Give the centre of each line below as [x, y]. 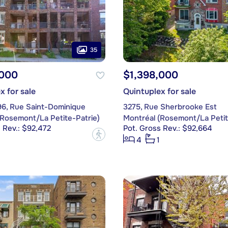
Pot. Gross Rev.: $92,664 [167, 129]
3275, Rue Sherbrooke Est [170, 107]
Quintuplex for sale [159, 92]
